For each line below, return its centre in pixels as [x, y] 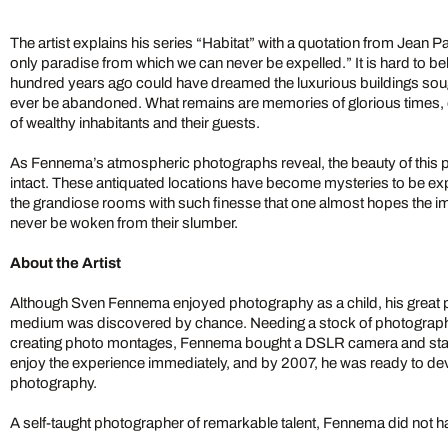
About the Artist [65, 263]
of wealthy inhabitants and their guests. [135, 123]
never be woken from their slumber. [124, 223]
